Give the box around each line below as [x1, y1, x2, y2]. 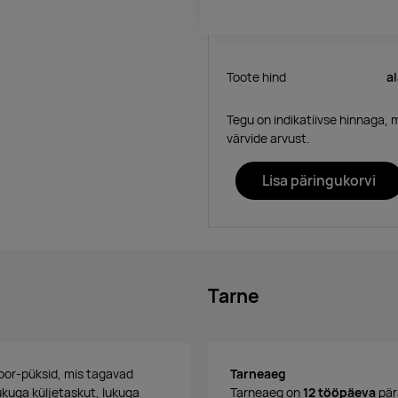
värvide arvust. [227, 130, 310, 147]
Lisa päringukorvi [262, 171, 377, 190]
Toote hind [227, 68, 286, 85]
